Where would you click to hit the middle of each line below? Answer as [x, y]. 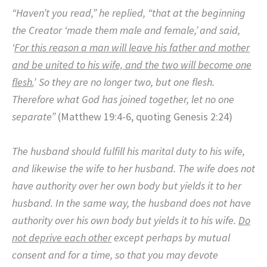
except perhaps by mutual [171, 237]
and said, [220, 30]
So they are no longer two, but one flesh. [127, 82]
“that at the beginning [197, 13]
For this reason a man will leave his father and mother [132, 47]
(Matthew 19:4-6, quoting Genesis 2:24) [144, 116]
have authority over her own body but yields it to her [127, 185]
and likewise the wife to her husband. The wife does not [133, 168]
